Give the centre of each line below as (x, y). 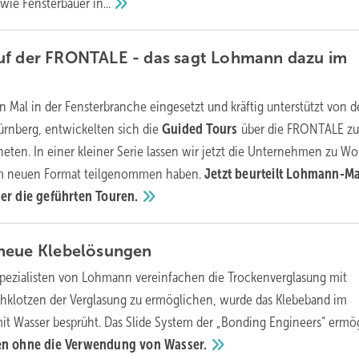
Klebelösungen (95, 251)
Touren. (117, 197)
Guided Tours (202, 129)
